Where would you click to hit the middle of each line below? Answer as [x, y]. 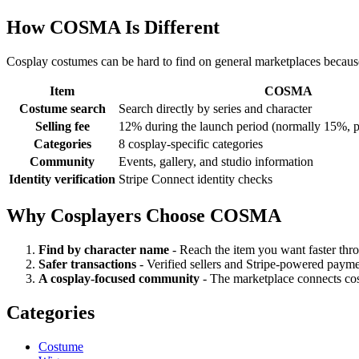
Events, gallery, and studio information [216, 162]
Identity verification [62, 179]
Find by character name [104, 250]
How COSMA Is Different [113, 28]
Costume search [62, 109]
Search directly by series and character [215, 109]
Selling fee [62, 127]
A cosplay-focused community [119, 279]
